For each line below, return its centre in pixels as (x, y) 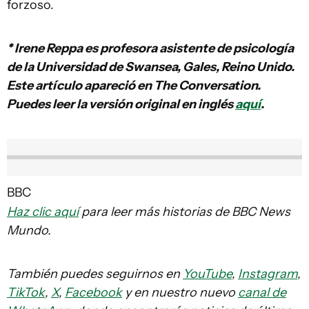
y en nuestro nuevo (180, 292)
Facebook (93, 292)
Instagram (268, 273)
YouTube (207, 273)
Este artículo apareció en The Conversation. (134, 86)
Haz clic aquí (43, 211)
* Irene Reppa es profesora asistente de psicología (150, 49)
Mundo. (29, 230)
